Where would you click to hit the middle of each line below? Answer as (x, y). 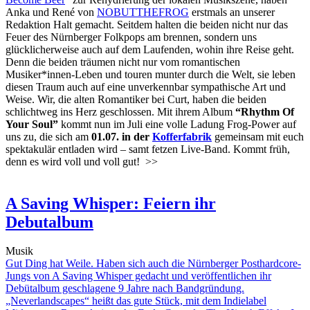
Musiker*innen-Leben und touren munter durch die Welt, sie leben (151, 74)
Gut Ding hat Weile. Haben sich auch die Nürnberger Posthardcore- (153, 264)
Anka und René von (51, 12)
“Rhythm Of (265, 111)
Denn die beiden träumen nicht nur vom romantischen (123, 62)
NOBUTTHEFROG (143, 12)
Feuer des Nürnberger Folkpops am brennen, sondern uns (131, 37)
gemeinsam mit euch (258, 136)
